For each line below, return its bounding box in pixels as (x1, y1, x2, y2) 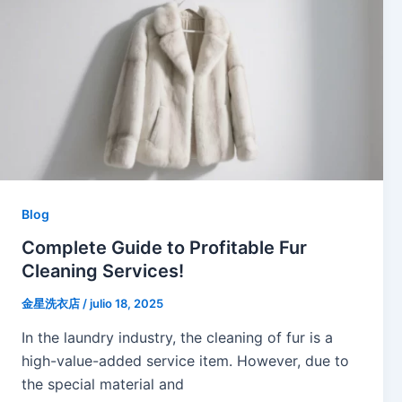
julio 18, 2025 (90, 296, 163, 311)
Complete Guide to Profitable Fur (22, 237, 307, 259)
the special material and (22, 374, 184, 393)
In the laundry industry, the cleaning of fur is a (22, 328, 333, 346)
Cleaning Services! (22, 260, 184, 283)
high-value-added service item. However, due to (22, 351, 349, 370)
